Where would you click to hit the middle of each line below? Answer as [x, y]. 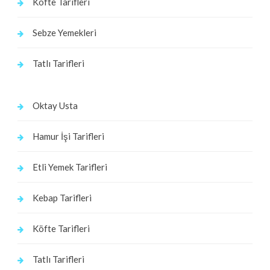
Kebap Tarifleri [62, 198]
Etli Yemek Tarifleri [70, 167]
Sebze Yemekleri [64, 33]
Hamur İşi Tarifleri [68, 137]
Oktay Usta [55, 106]
